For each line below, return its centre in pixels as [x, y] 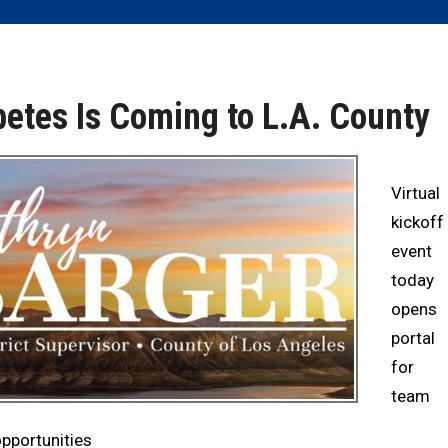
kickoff [417, 222]
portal [413, 338]
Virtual [415, 193]
